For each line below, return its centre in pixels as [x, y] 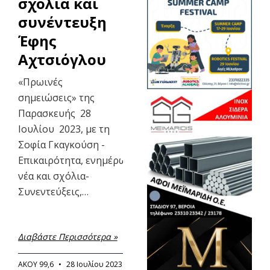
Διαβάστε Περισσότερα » [67, 237]
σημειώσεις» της [56, 98]
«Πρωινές [40, 82]
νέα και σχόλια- [53, 176]
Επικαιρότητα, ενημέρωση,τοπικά [95, 161]
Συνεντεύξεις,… [53, 192]
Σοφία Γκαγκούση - [61, 145]
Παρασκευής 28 [54, 114]
